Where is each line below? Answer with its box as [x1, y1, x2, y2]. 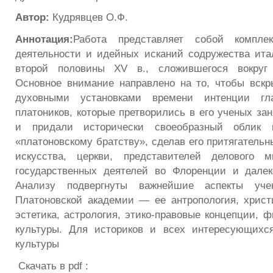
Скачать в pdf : [15, 259, 88, 272]
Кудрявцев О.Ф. [52, 11, 128, 24]
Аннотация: [15, 33, 73, 46]
